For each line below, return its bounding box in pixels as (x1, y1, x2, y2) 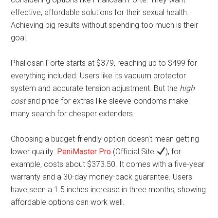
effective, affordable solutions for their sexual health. (11, 7, 189, 17)
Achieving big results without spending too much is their (11, 20, 199, 30)
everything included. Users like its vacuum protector (11, 71, 186, 80)
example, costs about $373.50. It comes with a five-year (11, 159, 205, 169)
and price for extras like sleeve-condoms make (25, 96, 189, 106)
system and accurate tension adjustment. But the (11, 83, 180, 93)
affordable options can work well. (11, 197, 125, 207)
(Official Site (111, 146, 157, 156)
